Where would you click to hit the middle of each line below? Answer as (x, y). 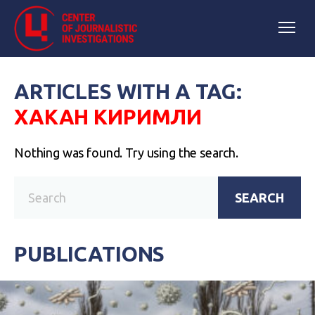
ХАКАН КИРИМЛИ (108, 117)
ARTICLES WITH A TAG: (128, 91)
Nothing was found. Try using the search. (126, 153)
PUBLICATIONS (90, 254)
